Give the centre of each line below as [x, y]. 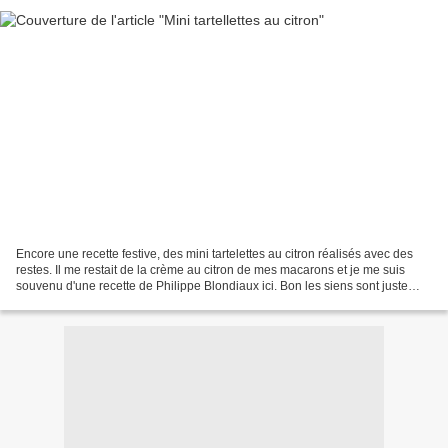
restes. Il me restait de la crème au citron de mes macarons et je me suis [210, 270]
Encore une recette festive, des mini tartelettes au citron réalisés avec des [214, 254]
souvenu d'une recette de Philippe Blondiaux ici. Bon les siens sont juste [212, 286]
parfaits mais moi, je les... [84, 302]
